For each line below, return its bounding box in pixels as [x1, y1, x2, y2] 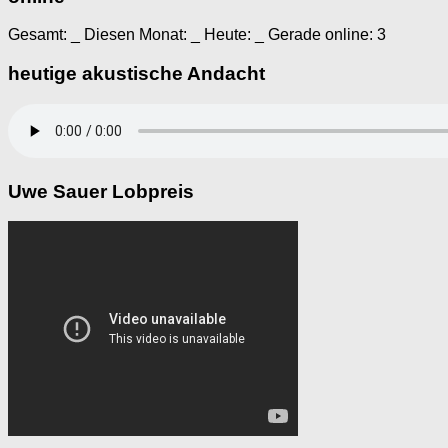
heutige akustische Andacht [8, 63, 265, 85]
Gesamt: [8, 26, 71, 44]
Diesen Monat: [80, 26, 191, 44]
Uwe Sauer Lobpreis [8, 180, 194, 202]
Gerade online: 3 [264, 26, 386, 44]
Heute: [200, 26, 255, 44]
